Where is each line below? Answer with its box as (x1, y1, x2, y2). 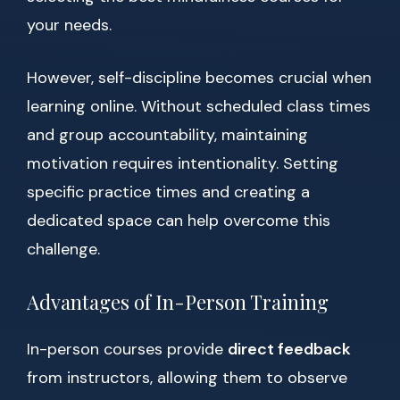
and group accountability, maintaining (27, 124, 308, 146)
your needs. (27, 14, 112, 37)
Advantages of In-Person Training (27, 288, 329, 316)
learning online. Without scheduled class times (27, 96, 371, 118)
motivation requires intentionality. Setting (27, 153, 338, 175)
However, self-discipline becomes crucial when (27, 67, 371, 89)
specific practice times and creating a (27, 181, 310, 204)
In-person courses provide (27, 338, 228, 361)
